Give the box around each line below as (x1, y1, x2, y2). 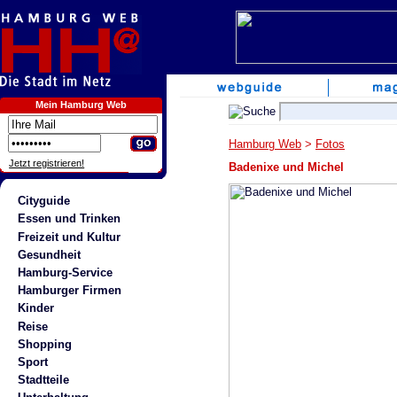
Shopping (17, 337, 72, 351)
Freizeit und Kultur (17, 230, 121, 244)
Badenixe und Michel (229, 160, 344, 174)
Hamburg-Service (17, 265, 113, 279)
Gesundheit (17, 247, 81, 261)
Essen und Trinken (17, 212, 121, 226)
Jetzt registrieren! (9, 158, 85, 168)
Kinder (17, 301, 54, 315)
